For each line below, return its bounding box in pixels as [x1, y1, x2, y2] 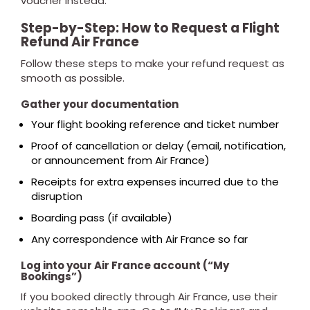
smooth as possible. [21, 71, 125, 85]
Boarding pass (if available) [31, 210, 172, 225]
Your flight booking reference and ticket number [31, 117, 279, 131]
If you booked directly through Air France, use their [21, 289, 277, 304]
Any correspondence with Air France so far [31, 232, 248, 246]
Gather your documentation [21, 97, 179, 111]
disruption [31, 189, 82, 203]
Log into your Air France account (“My [21, 258, 229, 273]
